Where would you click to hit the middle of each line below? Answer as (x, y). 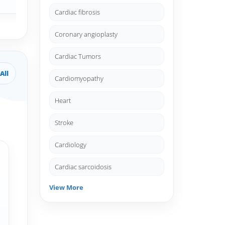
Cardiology (71, 145)
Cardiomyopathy (79, 78)
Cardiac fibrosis (77, 12)
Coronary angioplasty (86, 34)
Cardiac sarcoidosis (83, 167)
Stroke (64, 123)
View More (66, 187)
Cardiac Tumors (78, 56)
